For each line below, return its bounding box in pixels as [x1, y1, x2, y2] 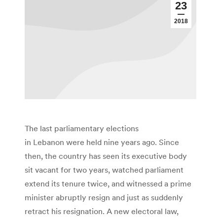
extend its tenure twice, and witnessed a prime [25, 179, 191, 189]
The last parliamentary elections [25, 123, 139, 134]
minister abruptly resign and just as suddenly [25, 192, 183, 203]
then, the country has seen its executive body [25, 151, 187, 161]
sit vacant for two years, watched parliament [25, 165, 184, 175]
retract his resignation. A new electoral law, [25, 206, 179, 217]
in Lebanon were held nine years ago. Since [25, 137, 179, 147]
